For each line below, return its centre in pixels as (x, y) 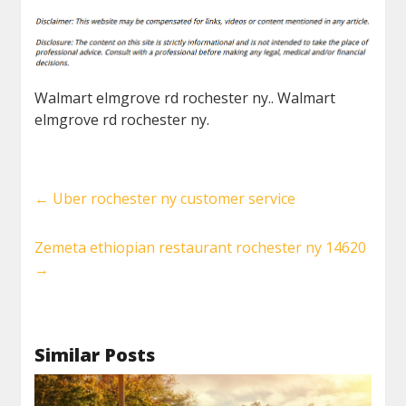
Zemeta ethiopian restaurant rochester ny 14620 (201, 248)
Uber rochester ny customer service (173, 199)
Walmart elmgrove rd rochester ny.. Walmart (185, 98)
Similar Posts (95, 355)
